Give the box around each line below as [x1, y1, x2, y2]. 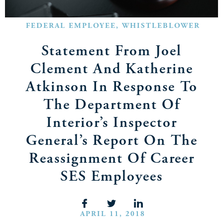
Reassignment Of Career [28, 149, 195, 169]
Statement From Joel [41, 41, 182, 61]
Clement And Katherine [30, 59, 193, 79]
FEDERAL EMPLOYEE [25, 21, 116, 31]
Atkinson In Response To [25, 77, 198, 97]
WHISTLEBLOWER [121, 21, 200, 31]
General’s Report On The [25, 131, 198, 151]
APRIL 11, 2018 [80, 209, 145, 219]
